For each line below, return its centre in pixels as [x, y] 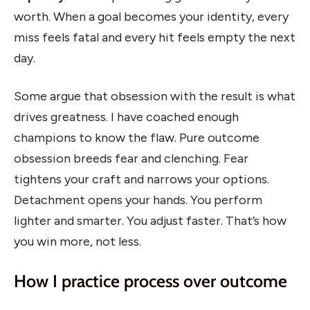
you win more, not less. [77, 242]
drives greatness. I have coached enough [126, 117]
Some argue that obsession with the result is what [155, 97]
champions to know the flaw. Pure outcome [137, 138]
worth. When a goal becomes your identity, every [151, 16]
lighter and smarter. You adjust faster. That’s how [150, 221]
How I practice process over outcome [151, 281]
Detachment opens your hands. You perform [138, 200]
